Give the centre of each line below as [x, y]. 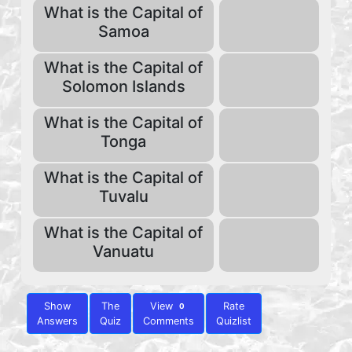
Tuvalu [123, 196]
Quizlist [234, 321]
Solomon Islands [123, 86]
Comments [169, 321]
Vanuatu [123, 251]
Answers [57, 321]
